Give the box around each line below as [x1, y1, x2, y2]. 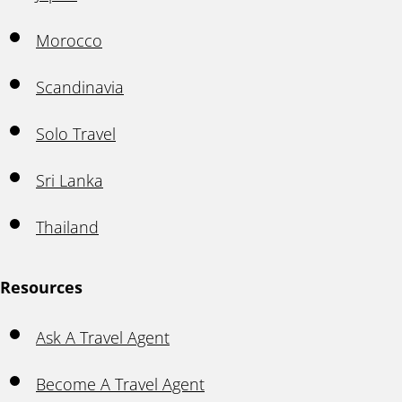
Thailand [36, 216, 99, 238]
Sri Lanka [36, 170, 103, 191]
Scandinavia [36, 76, 124, 98]
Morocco [36, 30, 102, 51]
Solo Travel [36, 123, 116, 144]
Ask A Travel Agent [36, 327, 170, 348]
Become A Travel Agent [36, 373, 205, 395]
